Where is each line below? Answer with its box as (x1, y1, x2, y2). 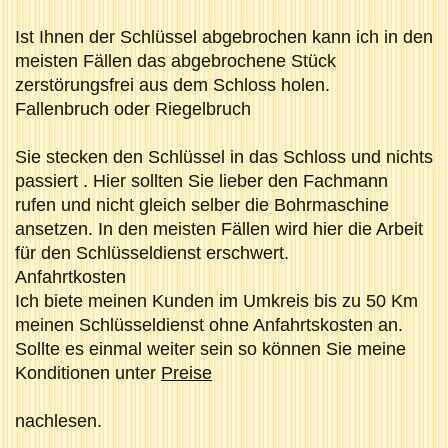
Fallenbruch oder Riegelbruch (15, 98, 251, 119)
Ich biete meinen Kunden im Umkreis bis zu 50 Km (15, 290, 418, 311)
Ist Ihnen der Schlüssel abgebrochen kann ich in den (15, 26, 433, 47)
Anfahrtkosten (15, 266, 126, 287)
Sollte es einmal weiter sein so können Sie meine (15, 338, 406, 359)
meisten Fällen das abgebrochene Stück (15, 50, 336, 71)
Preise (161, 362, 212, 383)
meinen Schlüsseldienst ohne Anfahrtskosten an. (15, 314, 403, 335)
